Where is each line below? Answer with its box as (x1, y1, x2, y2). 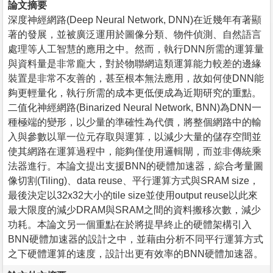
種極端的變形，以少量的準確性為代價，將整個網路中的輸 (8, 116, 261, 127)
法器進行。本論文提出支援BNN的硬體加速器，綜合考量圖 (8, 160, 263, 171)
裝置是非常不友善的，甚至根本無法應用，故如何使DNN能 (8, 73, 264, 83)
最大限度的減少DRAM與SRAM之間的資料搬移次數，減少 (8, 204, 261, 215)
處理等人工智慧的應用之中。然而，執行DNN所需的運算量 (8, 43, 264, 54)
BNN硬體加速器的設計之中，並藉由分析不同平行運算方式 (8, 233, 263, 244)
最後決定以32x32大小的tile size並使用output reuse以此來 (8, 190, 258, 200)
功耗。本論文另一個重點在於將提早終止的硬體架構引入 (8, 219, 252, 230)
